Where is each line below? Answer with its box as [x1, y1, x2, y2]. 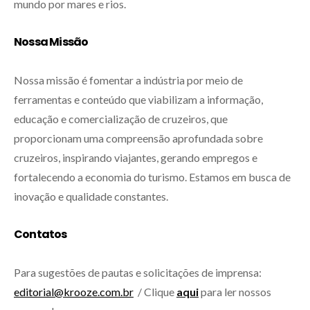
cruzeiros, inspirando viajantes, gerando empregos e [14, 150, 257, 164]
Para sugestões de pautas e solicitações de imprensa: [14, 265, 262, 279]
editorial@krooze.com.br [14, 284, 134, 298]
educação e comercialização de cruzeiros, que [14, 111, 228, 125]
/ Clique [134, 284, 176, 298]
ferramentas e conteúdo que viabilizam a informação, [14, 92, 263, 106]
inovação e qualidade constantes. [14, 189, 170, 203]
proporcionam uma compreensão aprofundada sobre [14, 131, 263, 145]
